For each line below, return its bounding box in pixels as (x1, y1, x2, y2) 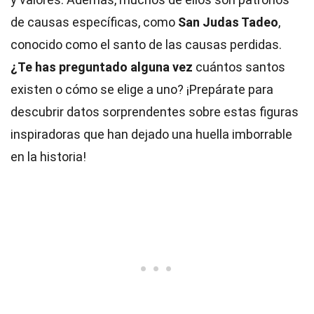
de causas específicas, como (11, 15, 178, 29)
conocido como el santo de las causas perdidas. (11, 37, 282, 52)
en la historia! (11, 149, 86, 164)
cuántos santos (193, 60, 285, 74)
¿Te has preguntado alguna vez (11, 60, 193, 74)
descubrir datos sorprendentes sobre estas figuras (11, 104, 299, 119)
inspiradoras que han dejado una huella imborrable (11, 127, 292, 142)
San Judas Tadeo (178, 15, 278, 29)
